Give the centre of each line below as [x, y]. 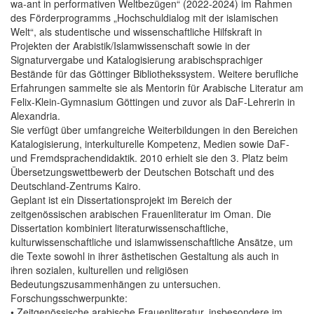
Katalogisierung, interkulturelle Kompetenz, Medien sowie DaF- [150, 143]
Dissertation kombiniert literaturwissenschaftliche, [120, 227]
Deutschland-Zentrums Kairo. [76, 185]
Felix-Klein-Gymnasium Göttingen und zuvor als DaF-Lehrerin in [153, 101]
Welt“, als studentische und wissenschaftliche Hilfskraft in [136, 31]
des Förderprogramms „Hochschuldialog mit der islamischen [144, 17]
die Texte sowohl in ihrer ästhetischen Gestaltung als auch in [145, 255]
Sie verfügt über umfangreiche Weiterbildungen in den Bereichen [154, 129]
